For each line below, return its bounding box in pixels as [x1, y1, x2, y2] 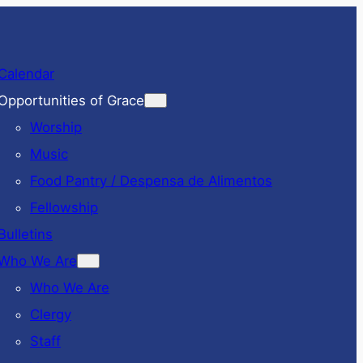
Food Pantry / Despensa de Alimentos [30, 172, 272, 189]
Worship [30, 118, 82, 135]
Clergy [30, 305, 71, 322]
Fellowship [30, 199, 98, 216]
